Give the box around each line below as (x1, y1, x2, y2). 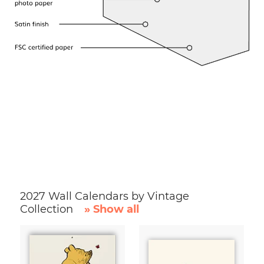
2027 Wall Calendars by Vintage (20, 189, 189, 203)
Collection (20, 202, 76, 216)
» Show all (84, 202, 139, 216)
